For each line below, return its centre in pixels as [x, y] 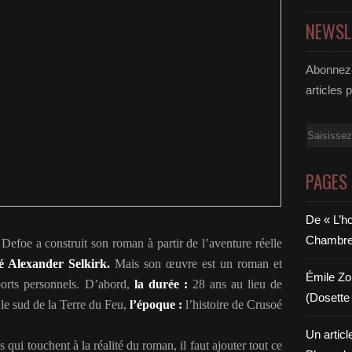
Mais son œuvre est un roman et [198, 264]
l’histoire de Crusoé [234, 304]
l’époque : [156, 304]
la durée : [161, 284]
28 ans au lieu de [237, 284]
